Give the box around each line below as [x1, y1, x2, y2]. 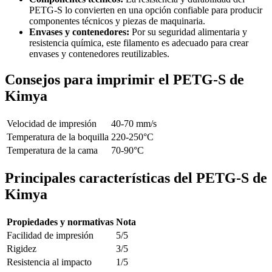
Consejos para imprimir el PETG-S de [5, 72, 244, 88]
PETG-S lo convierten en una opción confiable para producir [29, 5, 262, 16]
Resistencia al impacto [7, 256, 92, 267]
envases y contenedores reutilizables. [29, 49, 169, 59]
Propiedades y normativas [7, 216, 114, 227]
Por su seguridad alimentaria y [129, 27, 247, 38]
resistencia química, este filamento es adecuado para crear [29, 38, 248, 49]
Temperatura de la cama [7, 145, 98, 155]
